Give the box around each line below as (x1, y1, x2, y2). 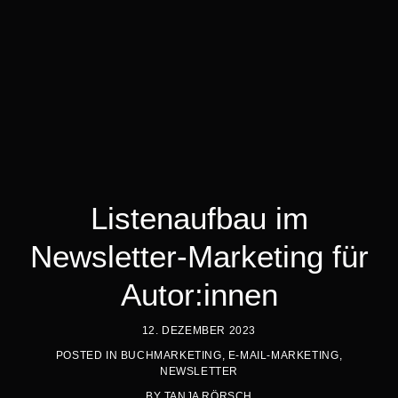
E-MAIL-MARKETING (227, 348, 339, 362)
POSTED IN (55, 348, 121, 362)
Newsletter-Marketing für (29, 238, 369, 274)
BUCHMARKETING (120, 348, 222, 362)
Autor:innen (120, 276, 278, 312)
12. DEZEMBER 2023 (141, 323, 257, 337)
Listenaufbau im (90, 200, 308, 235)
